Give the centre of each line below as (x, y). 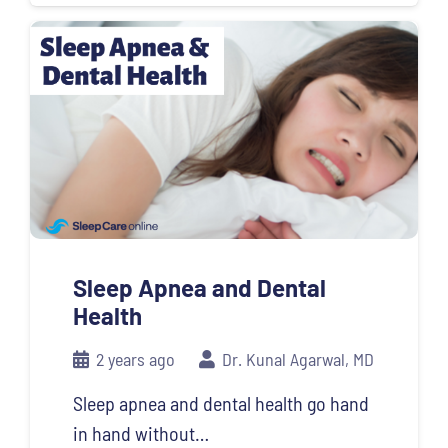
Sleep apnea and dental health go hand (220, 403)
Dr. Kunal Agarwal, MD (298, 359)
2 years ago (135, 359)
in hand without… (140, 433)
